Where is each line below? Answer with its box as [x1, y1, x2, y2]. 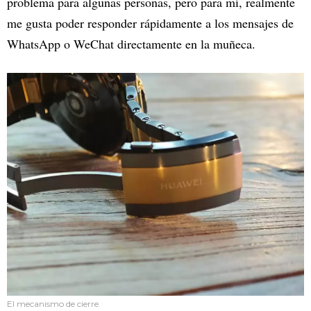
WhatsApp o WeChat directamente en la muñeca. [7, 35, 255, 52]
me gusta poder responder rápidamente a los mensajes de [7, 14, 294, 31]
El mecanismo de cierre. [7, 298, 101, 309]
